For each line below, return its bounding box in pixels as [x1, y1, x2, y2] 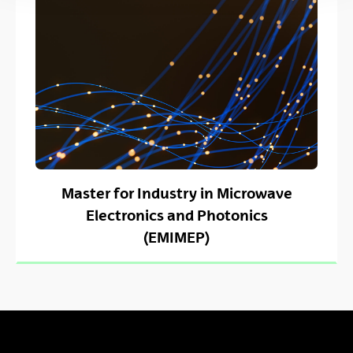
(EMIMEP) [143, 229, 210, 247]
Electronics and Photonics [85, 206, 268, 225]
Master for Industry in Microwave [61, 184, 292, 203]
